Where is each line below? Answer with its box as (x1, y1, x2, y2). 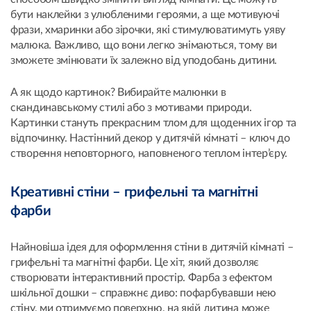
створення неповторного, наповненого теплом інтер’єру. (10, 147, 288, 159)
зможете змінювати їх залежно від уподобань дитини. (10, 54, 278, 66)
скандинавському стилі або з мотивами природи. (10, 101, 252, 113)
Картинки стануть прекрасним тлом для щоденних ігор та (10, 117, 297, 128)
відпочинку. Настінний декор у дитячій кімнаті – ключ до (10, 132, 290, 144)
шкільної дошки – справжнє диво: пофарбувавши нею (10, 287, 276, 299)
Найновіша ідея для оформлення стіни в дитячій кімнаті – (10, 241, 294, 253)
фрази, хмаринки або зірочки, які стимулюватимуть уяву (10, 24, 286, 35)
